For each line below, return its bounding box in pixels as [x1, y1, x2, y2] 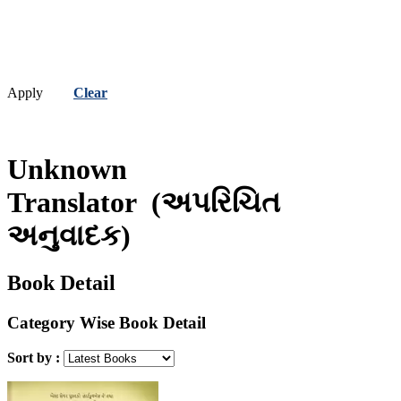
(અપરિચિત [151, 185, 280, 218]
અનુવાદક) [7, 218, 131, 252]
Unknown [7, 152, 127, 185]
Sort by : [7, 349, 64, 365]
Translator [7, 185, 151, 218]
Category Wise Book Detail [7, 313, 206, 333]
